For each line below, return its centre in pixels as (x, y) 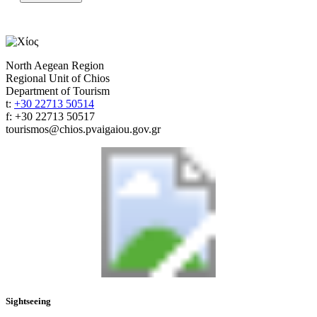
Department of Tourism (58, 91)
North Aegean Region (55, 65)
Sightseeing (28, 301)
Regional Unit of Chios (58, 78)
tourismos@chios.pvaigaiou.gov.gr (83, 129)
